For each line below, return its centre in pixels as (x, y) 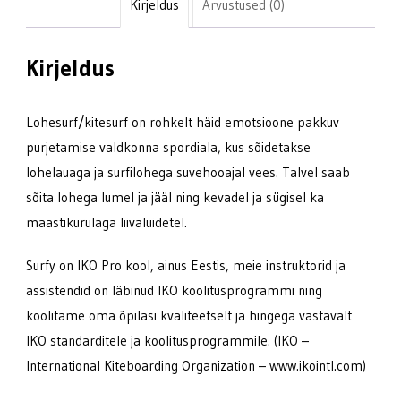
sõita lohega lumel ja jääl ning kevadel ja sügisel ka (175, 197)
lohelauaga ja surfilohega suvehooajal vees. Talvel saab (188, 172)
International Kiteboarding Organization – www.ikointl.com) (196, 365)
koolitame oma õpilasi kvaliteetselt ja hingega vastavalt (189, 315)
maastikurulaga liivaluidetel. (107, 222)
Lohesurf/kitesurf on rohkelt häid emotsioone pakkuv (183, 122)
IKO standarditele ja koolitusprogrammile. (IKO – (167, 340)
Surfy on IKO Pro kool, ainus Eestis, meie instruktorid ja (186, 265)
